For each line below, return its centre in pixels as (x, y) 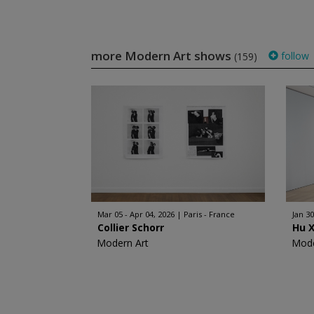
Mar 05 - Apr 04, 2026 (136, 214)
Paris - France (209, 214)
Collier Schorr (130, 227)
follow (293, 56)
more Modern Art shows (162, 56)
